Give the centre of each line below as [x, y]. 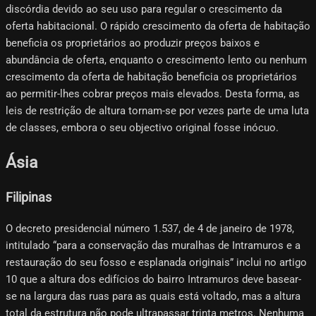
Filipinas [29, 198]
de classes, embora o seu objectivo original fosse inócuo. [142, 127]
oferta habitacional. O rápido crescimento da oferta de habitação [158, 26]
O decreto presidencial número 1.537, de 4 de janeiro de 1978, [150, 228]
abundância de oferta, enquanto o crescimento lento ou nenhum [156, 60]
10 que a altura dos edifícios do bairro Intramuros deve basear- [153, 279]
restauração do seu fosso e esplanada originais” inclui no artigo [156, 262]
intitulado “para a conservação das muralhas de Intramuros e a [153, 245]
